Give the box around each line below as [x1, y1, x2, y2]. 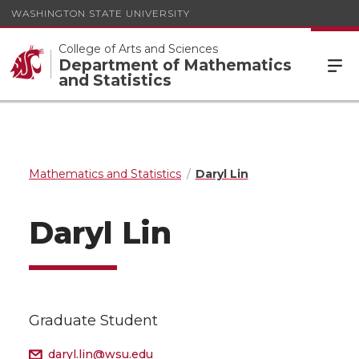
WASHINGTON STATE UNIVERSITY [11, 6, 190, 19]
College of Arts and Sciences [58, 41, 218, 56]
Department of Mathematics [58, 54, 292, 75]
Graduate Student [29, 312, 158, 329]
